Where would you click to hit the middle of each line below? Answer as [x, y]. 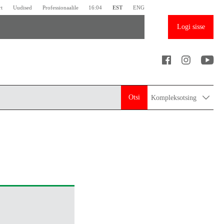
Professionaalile [60, 7]
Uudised [23, 7]
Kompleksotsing [175, 97]
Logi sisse [191, 27]
